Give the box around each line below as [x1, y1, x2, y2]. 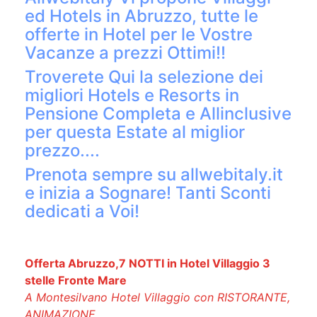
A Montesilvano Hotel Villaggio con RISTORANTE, [25, 290, 290, 305]
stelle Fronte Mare [25, 273, 129, 288]
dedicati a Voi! [25, 201, 139, 222]
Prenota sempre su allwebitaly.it [25, 164, 283, 185]
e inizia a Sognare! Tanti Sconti [25, 183, 271, 204]
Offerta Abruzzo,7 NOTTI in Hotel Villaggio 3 [25, 256, 270, 271]
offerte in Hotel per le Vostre [25, 24, 253, 45]
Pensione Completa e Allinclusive [25, 103, 292, 125]
